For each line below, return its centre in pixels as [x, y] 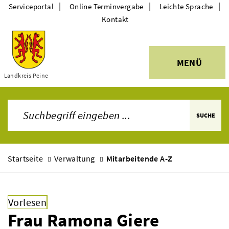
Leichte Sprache [186, 6]
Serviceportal [31, 6]
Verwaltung [74, 158]
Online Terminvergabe [106, 6]
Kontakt [115, 19]
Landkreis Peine [26, 75]
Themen [37, 65]
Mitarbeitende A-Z [139, 158]
